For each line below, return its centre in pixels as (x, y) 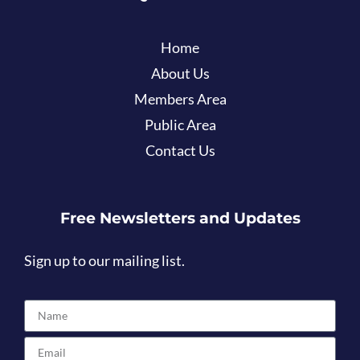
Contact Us (180, 151)
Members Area (180, 100)
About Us (180, 74)
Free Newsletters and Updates (180, 218)
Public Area (180, 125)
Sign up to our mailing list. (104, 261)
